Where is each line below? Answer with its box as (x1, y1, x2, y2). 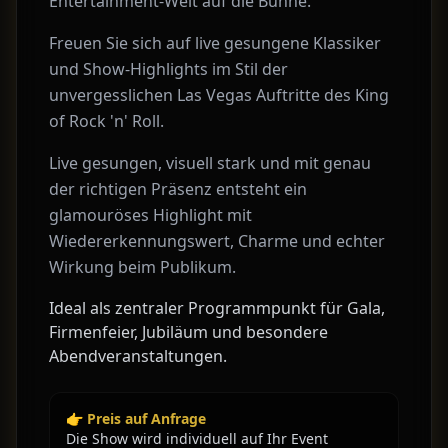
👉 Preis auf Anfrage (66, 409, 206, 428)
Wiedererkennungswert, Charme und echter (49, 230, 385, 252)
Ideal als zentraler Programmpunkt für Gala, (49, 297, 385, 319)
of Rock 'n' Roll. (49, 110, 164, 132)
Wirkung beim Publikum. (49, 256, 236, 278)
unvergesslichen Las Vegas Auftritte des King (49, 84, 389, 106)
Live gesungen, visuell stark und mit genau (49, 152, 371, 174)
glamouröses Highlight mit (49, 204, 252, 226)
